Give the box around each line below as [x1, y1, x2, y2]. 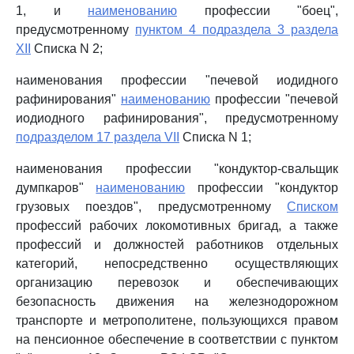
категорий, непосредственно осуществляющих [16, 257, 338, 270]
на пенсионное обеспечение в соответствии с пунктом [16, 333, 338, 346]
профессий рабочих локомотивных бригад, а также [16, 219, 338, 232]
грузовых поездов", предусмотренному [16, 200, 287, 213]
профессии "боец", [177, 4, 338, 17]
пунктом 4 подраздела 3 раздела [135, 23, 338, 36]
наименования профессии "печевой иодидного [16, 73, 338, 87]
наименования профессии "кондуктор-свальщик [16, 162, 338, 175]
